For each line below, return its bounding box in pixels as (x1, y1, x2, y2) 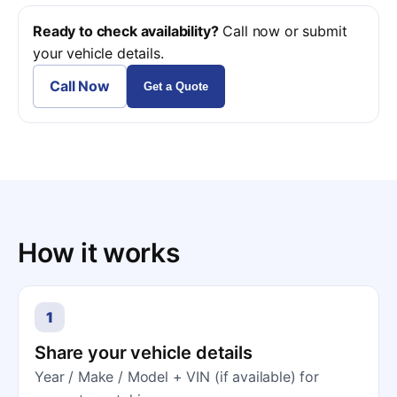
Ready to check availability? (33, 22, 219, 40)
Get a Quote (143, 80, 208, 93)
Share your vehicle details (35, 342, 253, 363)
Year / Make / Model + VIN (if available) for (35, 368, 319, 385)
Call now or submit (222, 22, 347, 40)
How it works (18, 237, 180, 269)
